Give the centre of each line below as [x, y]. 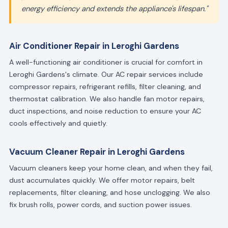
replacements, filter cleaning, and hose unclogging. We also [109, 192]
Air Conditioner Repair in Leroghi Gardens [94, 46]
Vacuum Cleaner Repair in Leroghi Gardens [97, 151]
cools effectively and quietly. [58, 123]
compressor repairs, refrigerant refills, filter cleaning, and [105, 87]
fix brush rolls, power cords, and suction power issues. [100, 204]
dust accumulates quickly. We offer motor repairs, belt [102, 180]
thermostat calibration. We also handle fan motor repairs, [107, 99]
